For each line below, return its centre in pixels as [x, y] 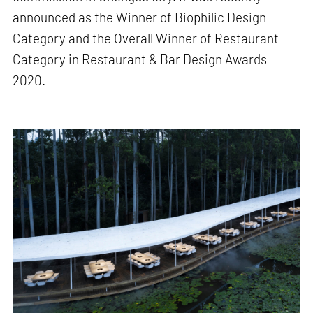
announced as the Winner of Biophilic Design [140, 17]
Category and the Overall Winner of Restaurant [146, 38]
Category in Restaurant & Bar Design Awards [140, 59]
